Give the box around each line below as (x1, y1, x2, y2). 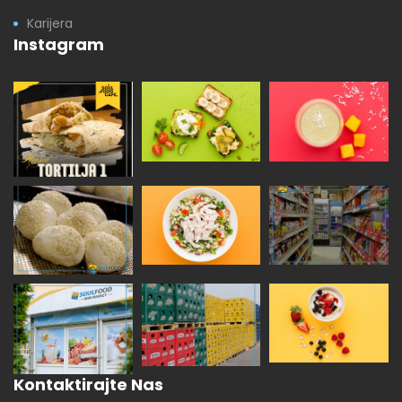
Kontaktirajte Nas (13, 373, 163, 397)
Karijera (27, 14, 73, 33)
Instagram (13, 33, 104, 57)
